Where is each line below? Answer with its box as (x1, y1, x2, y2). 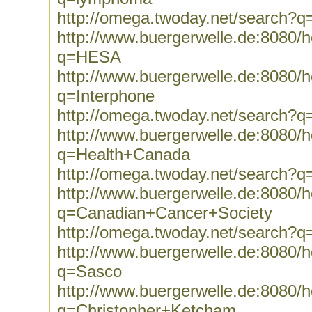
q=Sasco (57, 262, 122, 281)
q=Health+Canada (57, 145, 190, 164)
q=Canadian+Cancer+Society (57, 203, 272, 222)
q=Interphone (57, 86, 155, 105)
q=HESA (57, 47, 121, 66)
